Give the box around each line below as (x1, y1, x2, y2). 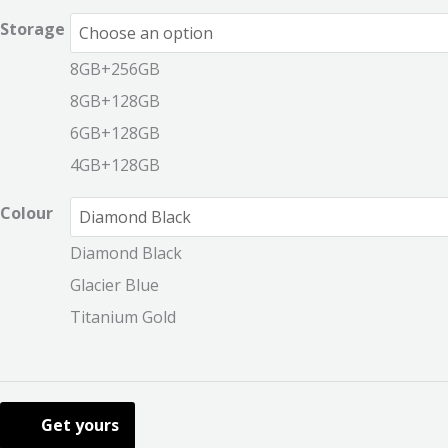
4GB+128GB (70, 154, 160, 177)
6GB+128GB (70, 122, 160, 145)
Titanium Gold (70, 306, 176, 329)
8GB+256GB (70, 58, 160, 81)
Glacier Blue (70, 274, 159, 297)
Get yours (41, 414, 119, 437)
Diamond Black (70, 242, 182, 265)
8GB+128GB (70, 90, 160, 113)
